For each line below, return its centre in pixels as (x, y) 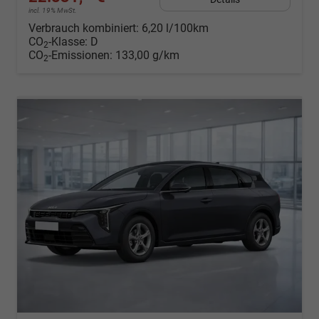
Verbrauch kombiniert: (85, 28)
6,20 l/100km (175, 28)
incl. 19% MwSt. (53, 11)
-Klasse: (68, 42)
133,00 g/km (147, 56)
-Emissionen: (82, 56)
